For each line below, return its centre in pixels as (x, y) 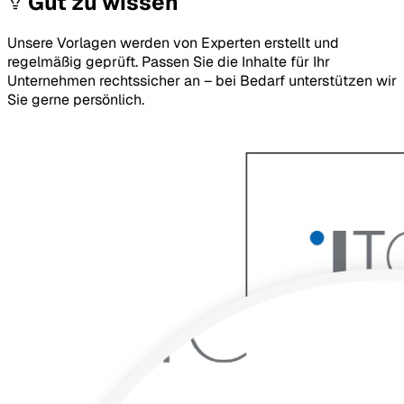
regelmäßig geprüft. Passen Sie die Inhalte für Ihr (169, 62)
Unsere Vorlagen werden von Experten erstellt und (173, 43)
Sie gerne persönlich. (76, 100)
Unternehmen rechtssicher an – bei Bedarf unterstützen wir (202, 81)
